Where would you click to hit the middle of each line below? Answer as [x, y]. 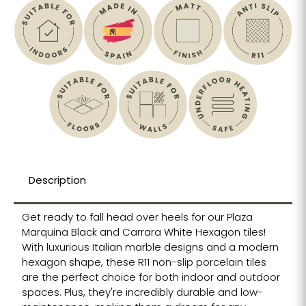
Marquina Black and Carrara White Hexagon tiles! [143, 233]
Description [57, 181]
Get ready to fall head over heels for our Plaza [137, 218]
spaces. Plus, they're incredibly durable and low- [142, 293]
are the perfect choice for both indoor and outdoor [151, 278]
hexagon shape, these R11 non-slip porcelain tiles [144, 263]
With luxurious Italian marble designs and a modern [150, 248]
